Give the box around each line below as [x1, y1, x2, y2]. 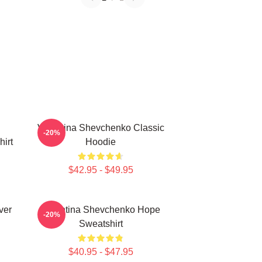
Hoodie [85, 137, 116, 147]
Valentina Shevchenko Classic [37, 123, 164, 133]
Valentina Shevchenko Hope [41, 205, 160, 215]
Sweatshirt [78, 219, 123, 229]
